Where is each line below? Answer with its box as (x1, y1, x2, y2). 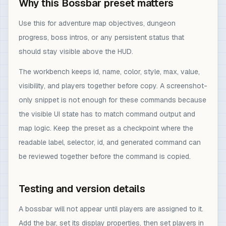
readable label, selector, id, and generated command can (19, 138, 201, 147)
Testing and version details (19, 182, 145, 195)
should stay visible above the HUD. (19, 47, 133, 56)
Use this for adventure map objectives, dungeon (19, 19, 176, 28)
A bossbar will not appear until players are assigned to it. (19, 204, 203, 213)
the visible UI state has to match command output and (19, 109, 195, 119)
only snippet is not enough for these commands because (19, 95, 206, 104)
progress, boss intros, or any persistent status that (19, 33, 184, 42)
